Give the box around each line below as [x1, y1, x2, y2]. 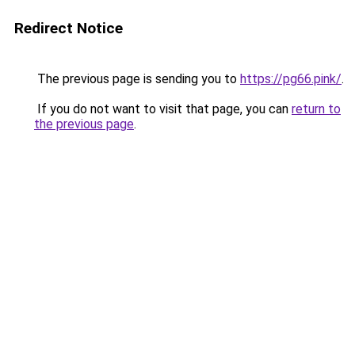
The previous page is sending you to [34, 71, 240, 86]
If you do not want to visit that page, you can [34, 101, 292, 116]
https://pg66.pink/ [240, 71, 342, 86]
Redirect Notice [14, 19, 123, 37]
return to [292, 101, 341, 116]
